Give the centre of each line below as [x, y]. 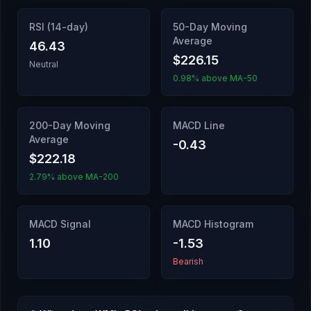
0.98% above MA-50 [215, 78]
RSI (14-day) [59, 27]
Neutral [44, 64]
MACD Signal [60, 224]
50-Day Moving [210, 27]
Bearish [188, 261]
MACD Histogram [213, 224]
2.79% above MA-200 [74, 177]
